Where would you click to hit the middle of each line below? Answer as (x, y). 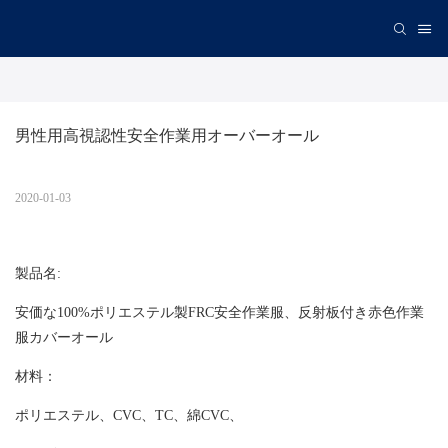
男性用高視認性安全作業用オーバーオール (167, 137)
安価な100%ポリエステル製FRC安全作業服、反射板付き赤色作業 (219, 312)
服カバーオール (64, 337)
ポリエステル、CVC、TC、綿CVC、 (129, 415)
